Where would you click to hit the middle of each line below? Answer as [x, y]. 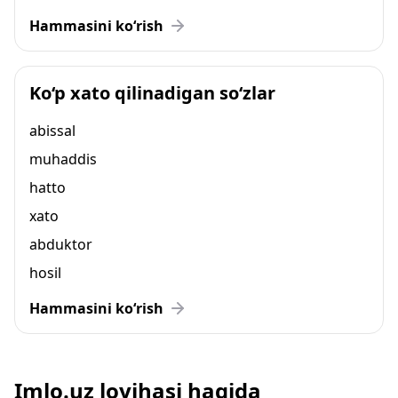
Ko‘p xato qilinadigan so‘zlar [152, 93]
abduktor [61, 244]
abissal [52, 131]
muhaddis [63, 159]
